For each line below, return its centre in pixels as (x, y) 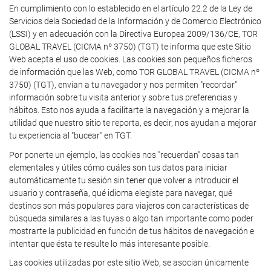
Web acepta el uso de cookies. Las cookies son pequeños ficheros (131, 59)
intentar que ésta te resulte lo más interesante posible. (109, 243)
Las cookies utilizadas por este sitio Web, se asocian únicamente (129, 263)
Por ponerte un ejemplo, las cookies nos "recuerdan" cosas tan (124, 155)
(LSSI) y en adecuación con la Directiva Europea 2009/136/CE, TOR (133, 34)
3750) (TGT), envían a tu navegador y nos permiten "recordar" (123, 85)
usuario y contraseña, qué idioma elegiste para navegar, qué (121, 193)
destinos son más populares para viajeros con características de (129, 205)
